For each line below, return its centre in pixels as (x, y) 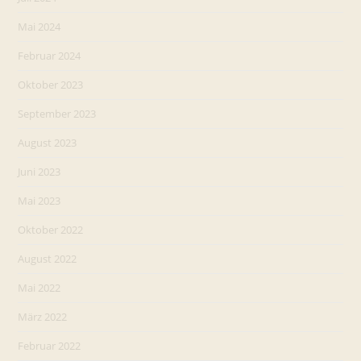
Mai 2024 (39, 27)
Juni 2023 (39, 172)
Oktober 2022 (51, 230)
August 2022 (48, 259)
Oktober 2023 (51, 85)
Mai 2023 (39, 201)
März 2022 (43, 317)
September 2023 (57, 114)
